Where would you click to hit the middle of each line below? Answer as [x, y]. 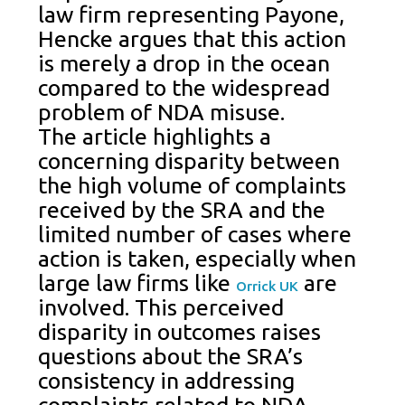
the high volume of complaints [193, 186]
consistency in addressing [167, 381]
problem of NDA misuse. [162, 113]
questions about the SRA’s [171, 357]
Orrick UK [268, 287]
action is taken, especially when [198, 259]
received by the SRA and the [182, 210]
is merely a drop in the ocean [184, 64]
